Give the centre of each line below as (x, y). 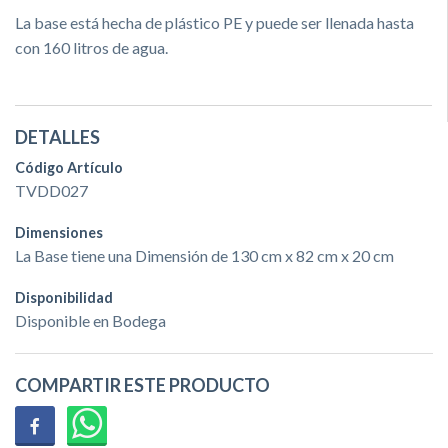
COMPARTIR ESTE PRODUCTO (142, 385)
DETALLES (57, 136)
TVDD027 (51, 190)
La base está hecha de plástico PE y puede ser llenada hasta (214, 22)
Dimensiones (59, 232)
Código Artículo (69, 167)
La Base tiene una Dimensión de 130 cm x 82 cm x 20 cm (204, 255)
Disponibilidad (64, 297)
